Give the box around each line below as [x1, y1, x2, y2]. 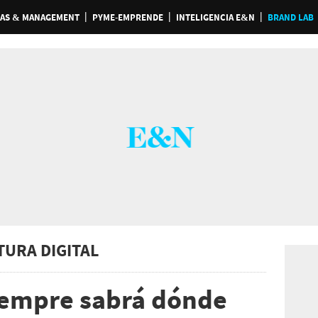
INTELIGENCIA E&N [175, 11, 255, 23]
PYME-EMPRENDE [92, 11, 163, 23]
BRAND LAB [267, 11, 314, 23]
